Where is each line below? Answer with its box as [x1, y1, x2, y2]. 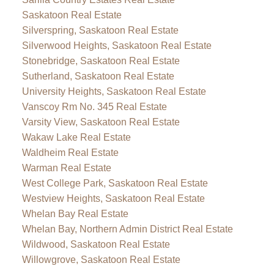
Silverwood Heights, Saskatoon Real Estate [21, 40, 212, 51]
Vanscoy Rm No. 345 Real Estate [21, 101, 167, 112]
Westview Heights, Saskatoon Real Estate [21, 193, 205, 204]
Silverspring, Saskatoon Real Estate [21, 24, 179, 35]
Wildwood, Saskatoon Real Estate [21, 239, 170, 250]
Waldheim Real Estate [21, 147, 119, 158]
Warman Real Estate [21, 162, 111, 173]
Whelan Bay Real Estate [21, 208, 128, 219]
